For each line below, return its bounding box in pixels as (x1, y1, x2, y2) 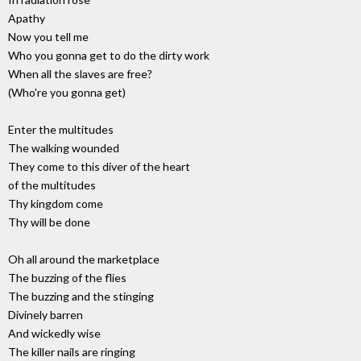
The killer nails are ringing (8, 345, 135, 359)
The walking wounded (8, 141, 119, 156)
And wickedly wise (8, 326, 101, 341)
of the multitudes (8, 178, 96, 193)
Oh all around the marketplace (8, 252, 160, 267)
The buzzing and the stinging (8, 289, 154, 304)
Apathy (8, 11, 45, 26)
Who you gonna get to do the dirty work (8, 48, 210, 63)
